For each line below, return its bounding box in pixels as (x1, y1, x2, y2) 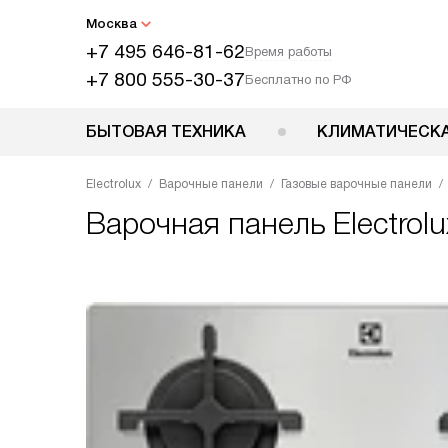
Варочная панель (86, 207, 333, 240)
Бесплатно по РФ (245, 72, 351, 87)
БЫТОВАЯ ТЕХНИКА (86, 123, 246, 140)
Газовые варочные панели (281, 177, 432, 191)
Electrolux (86, 177, 141, 191)
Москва (86, 16, 137, 31)
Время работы (245, 44, 332, 59)
